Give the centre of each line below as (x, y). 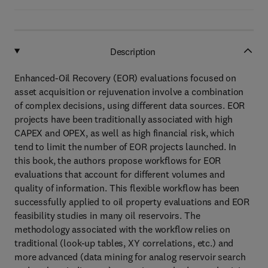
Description (133, 51)
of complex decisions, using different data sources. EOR (130, 105)
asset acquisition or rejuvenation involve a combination (129, 92)
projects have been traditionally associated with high (124, 119)
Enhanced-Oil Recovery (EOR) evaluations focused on (125, 78)
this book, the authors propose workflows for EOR (118, 160)
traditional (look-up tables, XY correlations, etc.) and (124, 243)
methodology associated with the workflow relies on (122, 229)
